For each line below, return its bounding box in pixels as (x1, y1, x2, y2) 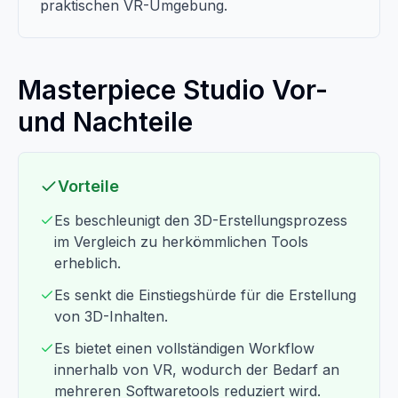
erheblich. (54, 254, 121, 272)
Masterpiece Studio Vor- (18, 74, 328, 106)
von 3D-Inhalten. (54, 307, 168, 325)
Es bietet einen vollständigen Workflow (54, 339, 314, 357)
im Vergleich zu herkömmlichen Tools (54, 233, 308, 251)
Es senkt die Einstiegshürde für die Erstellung (54, 286, 356, 304)
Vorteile (58, 177, 119, 195)
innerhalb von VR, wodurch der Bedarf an (54, 361, 339, 378)
